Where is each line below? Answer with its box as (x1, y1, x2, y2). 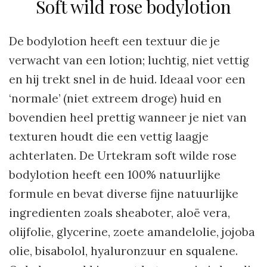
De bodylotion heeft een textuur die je (9, 34, 220, 49)
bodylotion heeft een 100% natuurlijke (9, 167, 221, 182)
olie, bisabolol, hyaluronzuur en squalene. (9, 244, 238, 259)
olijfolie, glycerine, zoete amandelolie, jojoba (9, 225, 255, 240)
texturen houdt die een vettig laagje (9, 129, 209, 144)
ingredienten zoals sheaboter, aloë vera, (9, 206, 230, 221)
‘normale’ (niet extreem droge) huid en (9, 91, 222, 106)
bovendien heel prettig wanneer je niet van (9, 110, 247, 125)
